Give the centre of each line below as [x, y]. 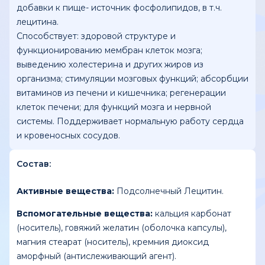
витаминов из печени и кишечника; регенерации [121, 93]
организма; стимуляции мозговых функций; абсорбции [132, 79]
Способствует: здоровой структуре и [96, 36]
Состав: [34, 164]
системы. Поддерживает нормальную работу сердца [130, 121]
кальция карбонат [192, 214]
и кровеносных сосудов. [68, 135]
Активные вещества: [65, 191]
